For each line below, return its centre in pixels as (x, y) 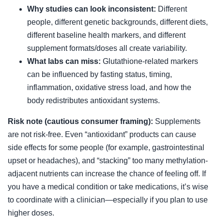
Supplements (177, 121)
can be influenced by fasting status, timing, (100, 74)
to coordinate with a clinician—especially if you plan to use (108, 200)
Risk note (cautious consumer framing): (80, 121)
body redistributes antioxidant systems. (93, 100)
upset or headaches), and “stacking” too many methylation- (108, 160)
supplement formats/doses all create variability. (107, 48)
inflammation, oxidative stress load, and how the (109, 87)
